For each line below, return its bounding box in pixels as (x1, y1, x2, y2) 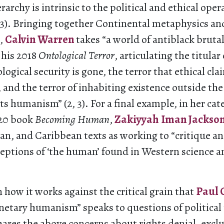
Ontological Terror (38, 48, 114, 63)
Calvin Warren (5, 32, 74, 47)
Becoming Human (35, 112, 109, 127)
